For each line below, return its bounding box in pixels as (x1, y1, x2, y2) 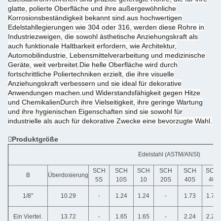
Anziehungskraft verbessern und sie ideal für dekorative (8, 79, 182, 87)
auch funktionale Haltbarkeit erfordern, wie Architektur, (8, 42, 177, 50)
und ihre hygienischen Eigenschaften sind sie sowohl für (8, 108, 183, 115)
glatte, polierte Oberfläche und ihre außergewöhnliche (8, 4, 176, 12)
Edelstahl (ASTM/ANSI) (138, 151, 200, 158)
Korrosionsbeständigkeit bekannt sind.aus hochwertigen (8, 14, 182, 22)
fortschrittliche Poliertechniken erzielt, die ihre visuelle (8, 70, 174, 78)
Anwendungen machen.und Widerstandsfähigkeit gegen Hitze (8, 89, 200, 97)
